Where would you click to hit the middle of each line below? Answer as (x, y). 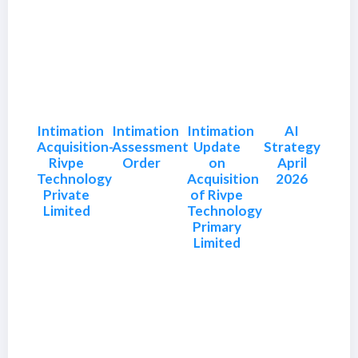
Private (66, 195)
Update (217, 147)
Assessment (150, 147)
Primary (217, 227)
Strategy (292, 147)
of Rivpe (217, 195)
